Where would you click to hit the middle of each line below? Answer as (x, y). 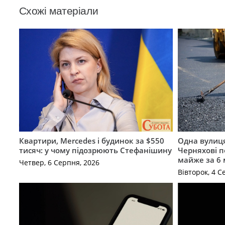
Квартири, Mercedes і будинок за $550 (91, 140)
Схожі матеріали (59, 11)
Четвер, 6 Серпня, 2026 (59, 163)
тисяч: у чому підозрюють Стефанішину (95, 150)
